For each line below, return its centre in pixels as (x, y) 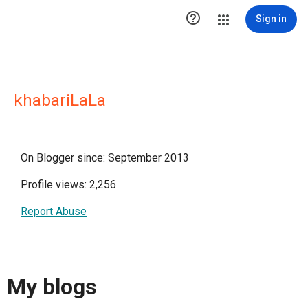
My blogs (52, 287)
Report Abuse (54, 211)
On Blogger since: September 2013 (105, 158)
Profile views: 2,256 (68, 185)
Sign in (271, 19)
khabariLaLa (60, 100)
